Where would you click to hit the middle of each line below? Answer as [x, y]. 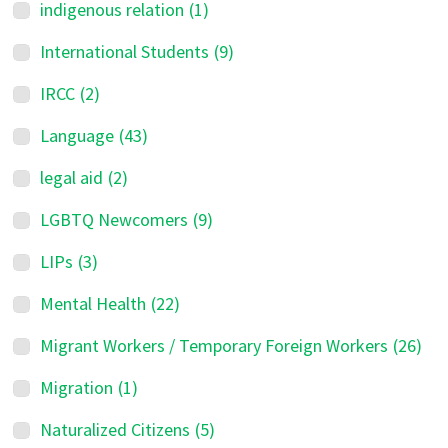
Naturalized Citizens [115, 429]
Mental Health [93, 303]
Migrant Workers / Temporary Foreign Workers [214, 345]
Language [77, 135]
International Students [125, 51]
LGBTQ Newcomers [114, 219]
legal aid [72, 177]
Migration [77, 387]
